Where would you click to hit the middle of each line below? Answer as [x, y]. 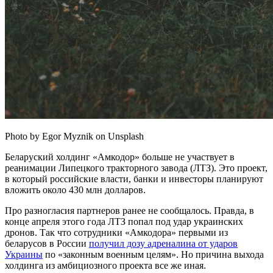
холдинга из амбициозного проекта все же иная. [105, 265]
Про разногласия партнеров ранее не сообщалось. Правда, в [129, 210]
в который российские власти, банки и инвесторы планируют [134, 179]
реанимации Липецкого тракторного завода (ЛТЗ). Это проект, [136, 168]
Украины [24, 254]
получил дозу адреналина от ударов [163, 243]
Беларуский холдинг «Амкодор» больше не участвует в [120, 157]
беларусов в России [47, 243]
